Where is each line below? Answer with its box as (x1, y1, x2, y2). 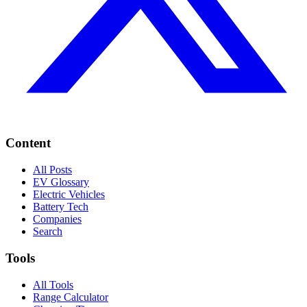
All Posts (33, 164, 72, 176)
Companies (33, 213, 82, 225)
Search (33, 225, 62, 238)
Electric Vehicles (33, 188, 105, 201)
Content (5, 136, 51, 151)
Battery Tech (33, 201, 88, 213)
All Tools (33, 278, 73, 291)
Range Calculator (33, 291, 108, 303)
